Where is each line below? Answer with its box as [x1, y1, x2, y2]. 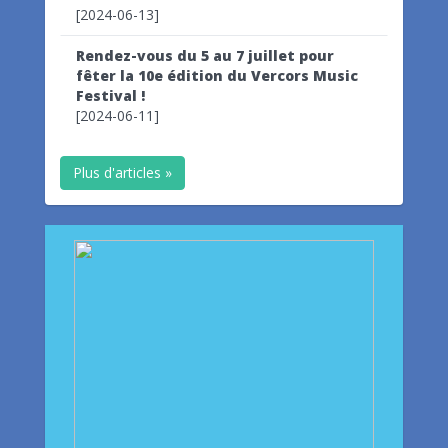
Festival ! [76, 85, 145, 105]
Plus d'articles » [73, 162, 172, 182]
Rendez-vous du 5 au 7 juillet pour [76, 45, 334, 65]
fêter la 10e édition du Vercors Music [76, 65, 358, 85]
